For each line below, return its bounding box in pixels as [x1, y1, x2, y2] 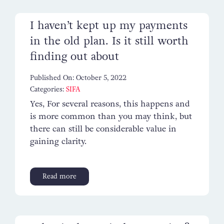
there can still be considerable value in [29, 122, 176, 134]
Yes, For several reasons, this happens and [29, 97, 190, 109]
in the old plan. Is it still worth [29, 33, 188, 48]
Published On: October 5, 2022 [29, 72, 126, 82]
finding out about [29, 48, 119, 64]
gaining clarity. [29, 135, 86, 147]
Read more [42, 171, 76, 181]
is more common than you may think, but [29, 110, 192, 122]
